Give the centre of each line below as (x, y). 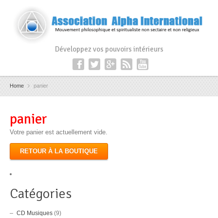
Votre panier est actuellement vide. (59, 132)
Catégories (41, 194)
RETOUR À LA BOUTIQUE (59, 151)
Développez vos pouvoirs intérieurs (109, 49)
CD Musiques (35, 213)
